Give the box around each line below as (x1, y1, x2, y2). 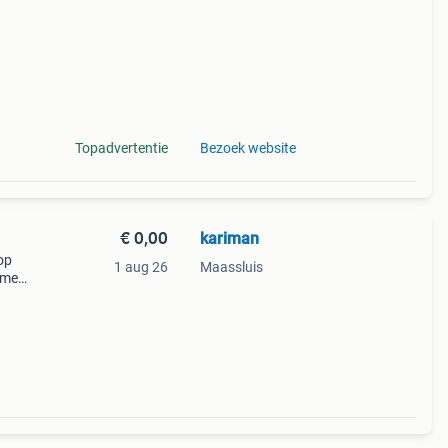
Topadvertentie (74, 140, 168, 156)
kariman (199, 229, 259, 248)
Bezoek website (199, 140, 296, 156)
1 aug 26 (113, 259, 168, 275)
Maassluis (199, 259, 263, 275)
